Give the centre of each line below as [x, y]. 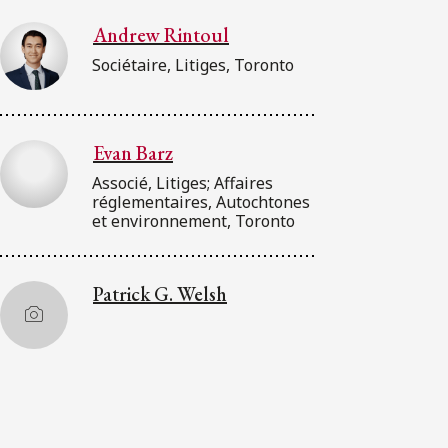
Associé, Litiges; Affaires [182, 182]
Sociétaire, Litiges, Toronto [193, 64]
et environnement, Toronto [193, 220]
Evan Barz [133, 152]
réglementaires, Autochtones [201, 201]
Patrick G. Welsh [160, 293]
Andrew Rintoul [161, 34]
